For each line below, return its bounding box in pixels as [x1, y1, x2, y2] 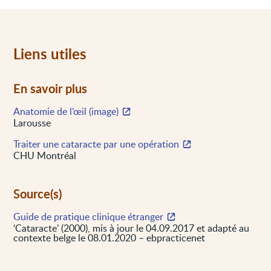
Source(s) [13, 184, 62, 202]
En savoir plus [13, 79, 88, 97]
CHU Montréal [13, 148, 77, 162]
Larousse [13, 116, 51, 129]
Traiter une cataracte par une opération [13, 137, 180, 151]
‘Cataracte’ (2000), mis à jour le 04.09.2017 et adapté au [13, 221, 250, 235]
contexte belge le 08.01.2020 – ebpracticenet [13, 230, 206, 244]
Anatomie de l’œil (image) [13, 104, 119, 118]
